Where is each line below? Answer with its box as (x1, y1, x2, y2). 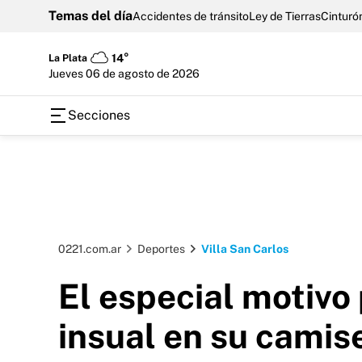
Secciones (68, 107, 130, 123)
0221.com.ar (58, 242, 121, 255)
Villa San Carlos (201, 242, 288, 255)
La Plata (48, 52, 87, 64)
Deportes (137, 242, 185, 255)
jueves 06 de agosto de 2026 (53, 66, 200, 80)
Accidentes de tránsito (133, 10, 249, 23)
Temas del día (48, 8, 133, 23)
